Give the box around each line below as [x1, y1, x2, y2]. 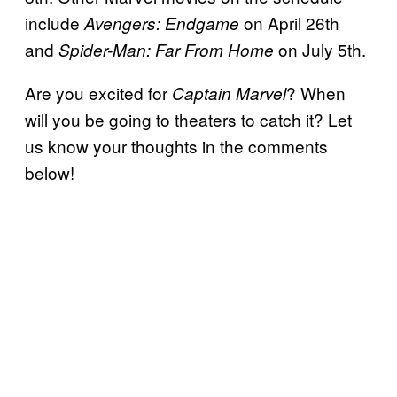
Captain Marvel [172, 81, 286, 105]
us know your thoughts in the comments [25, 133, 328, 158]
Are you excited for [25, 80, 172, 105]
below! [25, 160, 74, 184]
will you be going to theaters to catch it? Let [25, 106, 352, 131]
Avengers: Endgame [84, 11, 244, 35]
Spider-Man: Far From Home [58, 37, 278, 61]
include [25, 10, 84, 35]
